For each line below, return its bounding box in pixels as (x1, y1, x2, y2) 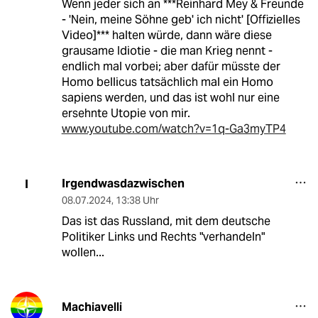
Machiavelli (61, 300, 122, 315)
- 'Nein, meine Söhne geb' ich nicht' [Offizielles (61, 12, 300, 28)
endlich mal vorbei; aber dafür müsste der (61, 59, 280, 75)
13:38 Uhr (115, 194, 159, 207)
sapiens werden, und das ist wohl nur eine (61, 90, 280, 106)
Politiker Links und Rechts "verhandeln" (61, 229, 265, 245)
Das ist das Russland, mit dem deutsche (61, 214, 270, 229)
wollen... (61, 245, 104, 261)
